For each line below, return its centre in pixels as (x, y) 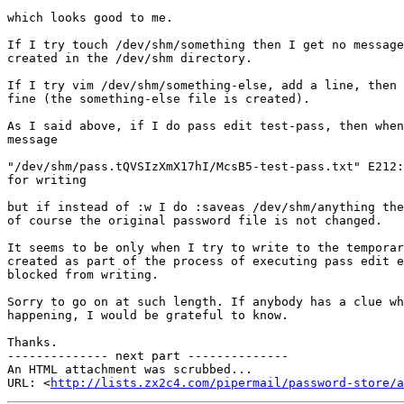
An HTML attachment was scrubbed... (130, 370)
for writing (47, 180)
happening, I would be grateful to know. (148, 316)
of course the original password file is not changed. (195, 221)
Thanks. (32, 343)
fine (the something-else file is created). (159, 99)
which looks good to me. (90, 18)
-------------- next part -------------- (148, 356)
